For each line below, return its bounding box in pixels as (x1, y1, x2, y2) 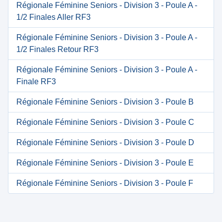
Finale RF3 (16, 77, 56, 86)
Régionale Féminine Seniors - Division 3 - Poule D (16, 138, 194, 147)
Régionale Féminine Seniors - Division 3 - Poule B (16, 98, 194, 106)
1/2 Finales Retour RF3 (16, 45, 99, 54)
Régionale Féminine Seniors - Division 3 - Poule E (16, 159, 194, 167)
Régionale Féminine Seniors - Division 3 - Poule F (16, 179, 193, 187)
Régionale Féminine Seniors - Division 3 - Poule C (16, 118, 194, 126)
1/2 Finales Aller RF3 (16, 13, 91, 21)
